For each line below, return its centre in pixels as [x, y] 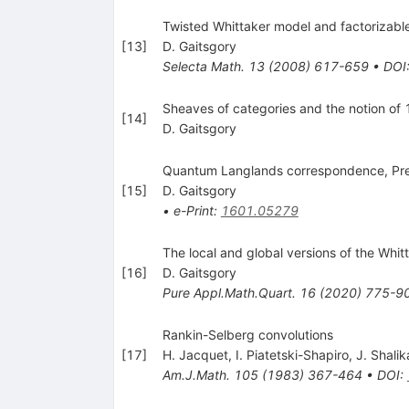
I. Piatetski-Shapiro [292, 354]
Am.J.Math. [196, 374]
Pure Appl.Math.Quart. [229, 292]
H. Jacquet [195, 354]
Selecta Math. [203, 66]
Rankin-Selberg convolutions [247, 334]
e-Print [193, 210]
